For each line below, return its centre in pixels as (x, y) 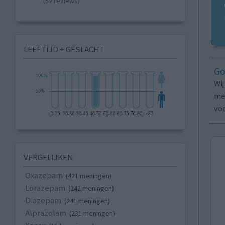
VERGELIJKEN (48, 157)
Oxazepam (44, 176)
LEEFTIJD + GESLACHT (64, 49)
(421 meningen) (88, 176)
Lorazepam (45, 188)
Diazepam (43, 201)
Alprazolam (45, 213)
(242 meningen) (91, 189)
